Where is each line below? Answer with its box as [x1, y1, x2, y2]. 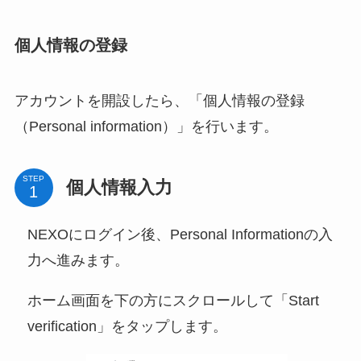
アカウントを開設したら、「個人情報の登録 [14, 93, 305, 109]
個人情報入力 [65, 176, 172, 197]
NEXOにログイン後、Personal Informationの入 [27, 226, 333, 243]
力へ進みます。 [27, 251, 129, 268]
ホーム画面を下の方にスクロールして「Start [27, 292, 319, 309]
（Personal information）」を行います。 [14, 118, 278, 135]
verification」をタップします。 [27, 317, 227, 334]
